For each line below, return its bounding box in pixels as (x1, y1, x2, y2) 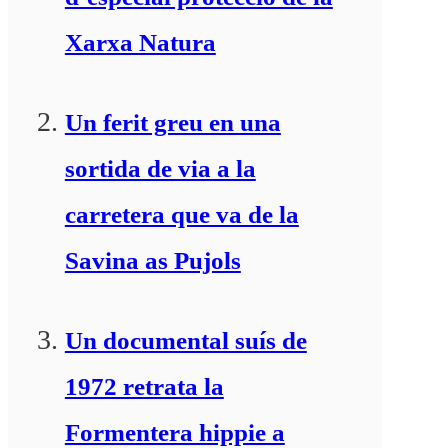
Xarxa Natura (64, 28, 216, 56)
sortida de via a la (64, 154, 256, 182)
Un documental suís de (64, 326, 307, 354)
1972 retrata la (64, 372, 224, 400)
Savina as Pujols (64, 246, 241, 274)
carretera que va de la (64, 200, 299, 228)
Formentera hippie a (64, 418, 285, 446)
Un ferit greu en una (64, 108, 281, 136)
